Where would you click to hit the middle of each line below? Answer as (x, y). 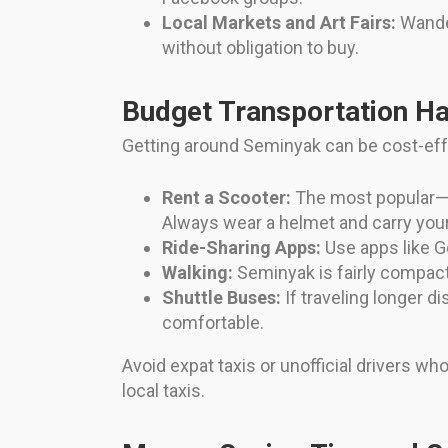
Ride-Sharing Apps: (241, 248)
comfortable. (213, 323)
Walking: (197, 273)
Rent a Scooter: (226, 198)
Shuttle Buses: (221, 298)
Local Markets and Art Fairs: (279, 23)
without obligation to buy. (260, 48)
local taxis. (163, 391)
